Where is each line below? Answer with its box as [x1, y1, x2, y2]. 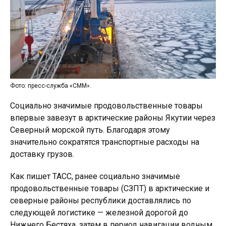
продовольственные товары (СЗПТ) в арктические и [10, 183, 209, 193]
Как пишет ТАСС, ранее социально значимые [10, 171, 180, 181]
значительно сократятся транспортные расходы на [10, 137, 199, 147]
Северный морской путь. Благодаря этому [10, 125, 170, 135]
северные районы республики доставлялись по [10, 195, 191, 205]
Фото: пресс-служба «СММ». [10, 82, 91, 89]
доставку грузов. [10, 149, 74, 159]
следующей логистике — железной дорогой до [10, 207, 188, 217]
